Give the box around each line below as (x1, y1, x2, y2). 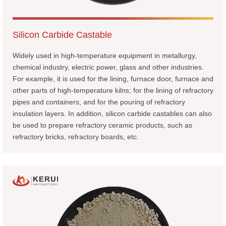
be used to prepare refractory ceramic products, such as (13, 121, 192, 129)
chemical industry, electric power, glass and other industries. (13, 63, 204, 71)
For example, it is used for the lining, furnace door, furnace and (13, 74, 213, 83)
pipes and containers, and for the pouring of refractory (13, 97, 185, 106)
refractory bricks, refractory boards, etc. (13, 132, 139, 141)
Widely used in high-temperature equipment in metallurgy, (13, 51, 197, 60)
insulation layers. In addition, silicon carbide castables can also (13, 109, 212, 118)
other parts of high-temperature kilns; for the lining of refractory (13, 86, 213, 94)
